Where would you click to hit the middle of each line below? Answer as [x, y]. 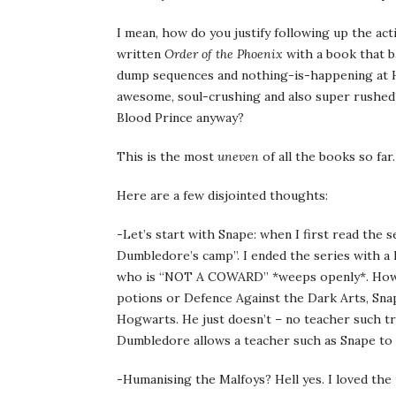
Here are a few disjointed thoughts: [222, 195]
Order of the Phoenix [224, 53]
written [141, 53]
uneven [238, 156]
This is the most [167, 156]
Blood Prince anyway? [180, 117]
